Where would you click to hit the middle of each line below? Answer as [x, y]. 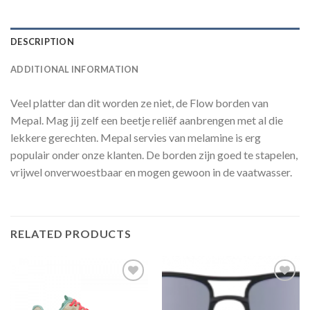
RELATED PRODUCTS [71, 233]
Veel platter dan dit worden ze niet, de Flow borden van [139, 103]
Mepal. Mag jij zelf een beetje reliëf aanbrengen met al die [147, 120]
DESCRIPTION [42, 42]
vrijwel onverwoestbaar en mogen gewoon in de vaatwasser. [151, 172]
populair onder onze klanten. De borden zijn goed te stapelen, [154, 155]
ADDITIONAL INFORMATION [75, 70]
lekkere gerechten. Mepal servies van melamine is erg [136, 138]
